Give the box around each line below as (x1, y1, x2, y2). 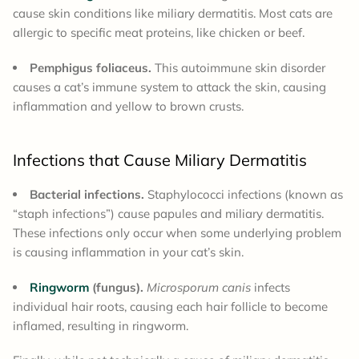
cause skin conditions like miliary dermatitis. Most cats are (13, 6, 333, 22)
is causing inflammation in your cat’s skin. (13, 244, 244, 260)
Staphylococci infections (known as (144, 187, 343, 203)
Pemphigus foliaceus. (30, 60, 151, 76)
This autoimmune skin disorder (151, 60, 325, 76)
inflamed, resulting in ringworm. (13, 318, 188, 334)
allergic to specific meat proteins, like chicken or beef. (13, 25, 305, 41)
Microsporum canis (147, 280, 251, 296)
